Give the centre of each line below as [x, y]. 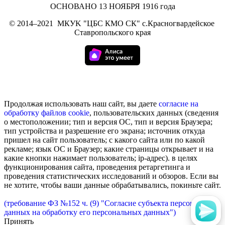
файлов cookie [65, 113]
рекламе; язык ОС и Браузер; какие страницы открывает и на [109, 149]
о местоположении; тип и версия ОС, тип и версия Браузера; [108, 122]
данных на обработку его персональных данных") [90, 212]
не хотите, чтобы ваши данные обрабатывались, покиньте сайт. [113, 185]
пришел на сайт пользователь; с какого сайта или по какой [104, 140]
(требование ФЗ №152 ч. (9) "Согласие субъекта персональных [112, 203]
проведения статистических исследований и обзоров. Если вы [111, 176]
